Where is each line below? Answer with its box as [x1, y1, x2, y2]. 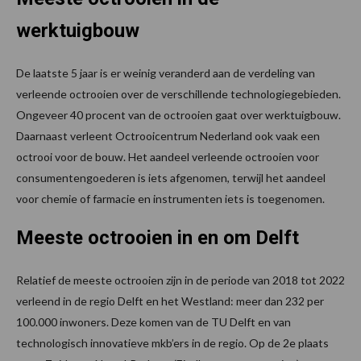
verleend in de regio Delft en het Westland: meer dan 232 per [16, 293, 324, 308]
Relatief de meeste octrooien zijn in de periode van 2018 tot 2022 [16, 272, 345, 287]
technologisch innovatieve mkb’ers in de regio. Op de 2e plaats [16, 335, 329, 350]
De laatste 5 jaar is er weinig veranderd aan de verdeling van [16, 65, 315, 80]
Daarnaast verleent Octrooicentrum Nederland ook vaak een [16, 128, 320, 143]
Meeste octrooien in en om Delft [16, 226, 299, 249]
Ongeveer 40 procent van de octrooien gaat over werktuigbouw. [16, 107, 341, 122]
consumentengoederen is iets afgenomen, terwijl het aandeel [16, 170, 326, 185]
